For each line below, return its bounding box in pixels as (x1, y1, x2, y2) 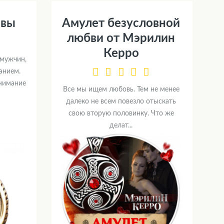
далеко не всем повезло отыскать (66, 98, 176, 105)
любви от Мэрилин (67, 32, 175, 44)
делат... (109, 122, 132, 129)
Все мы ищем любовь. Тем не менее (62, 86, 179, 93)
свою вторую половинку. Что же (68, 110, 174, 117)
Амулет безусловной (62, 17, 180, 29)
